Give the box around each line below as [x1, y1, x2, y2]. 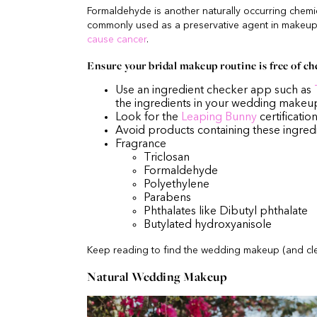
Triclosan [144, 152, 190, 164]
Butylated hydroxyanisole [144, 219, 272, 231]
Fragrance [115, 139, 166, 151]
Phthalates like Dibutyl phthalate [144, 206, 308, 218]
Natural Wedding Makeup [87, 268, 227, 286]
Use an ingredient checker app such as [115, 85, 314, 97]
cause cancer [87, 35, 146, 45]
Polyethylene [144, 179, 209, 191]
